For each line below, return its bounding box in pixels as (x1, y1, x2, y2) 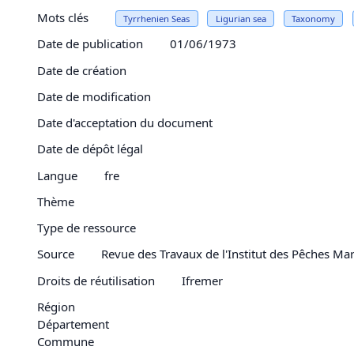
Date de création (37, 62, 126, 78)
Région (37, 298, 75, 314)
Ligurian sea (215, 13, 266, 24)
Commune (37, 333, 94, 349)
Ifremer (182, 272, 223, 288)
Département (37, 315, 109, 332)
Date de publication (37, 36, 143, 52)
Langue (37, 167, 77, 183)
